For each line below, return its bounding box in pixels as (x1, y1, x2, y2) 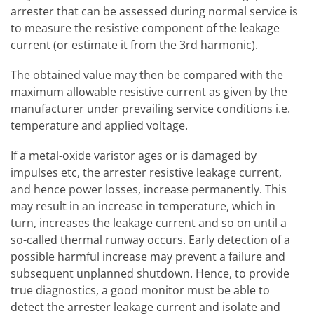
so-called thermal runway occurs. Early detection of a (11, 232, 290, 248)
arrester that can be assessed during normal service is (11, 3, 298, 19)
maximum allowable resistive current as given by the (11, 84, 287, 100)
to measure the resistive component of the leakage (11, 20, 280, 36)
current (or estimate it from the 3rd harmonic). (11, 36, 258, 53)
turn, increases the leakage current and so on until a (11, 215, 287, 231)
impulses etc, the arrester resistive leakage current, (11, 165, 282, 181)
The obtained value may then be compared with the (11, 67, 283, 83)
